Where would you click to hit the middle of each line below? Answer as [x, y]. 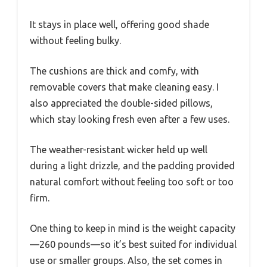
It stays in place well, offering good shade [119, 24]
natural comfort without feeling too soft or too [132, 181]
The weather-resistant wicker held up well [119, 149]
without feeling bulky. [75, 40]
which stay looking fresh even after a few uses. [130, 119]
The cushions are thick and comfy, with [114, 71]
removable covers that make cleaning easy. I [124, 87]
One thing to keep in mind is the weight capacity [133, 228]
